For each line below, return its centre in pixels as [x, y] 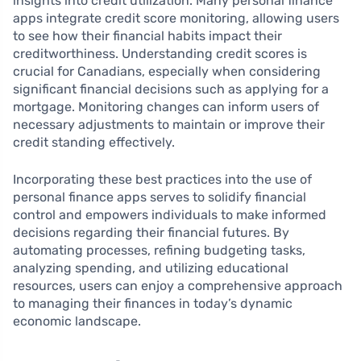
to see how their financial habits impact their [147, 36]
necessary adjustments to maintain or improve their [169, 124]
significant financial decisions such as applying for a [171, 89]
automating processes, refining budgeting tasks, [159, 250]
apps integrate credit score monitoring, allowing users [176, 18]
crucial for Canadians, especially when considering [167, 71]
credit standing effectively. [94, 142]
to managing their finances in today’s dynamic [153, 303]
